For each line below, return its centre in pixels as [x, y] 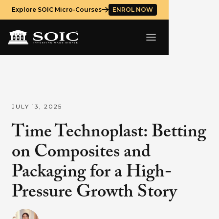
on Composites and [81, 153]
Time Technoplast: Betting [109, 132]
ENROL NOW [133, 10]
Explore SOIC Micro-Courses [57, 10]
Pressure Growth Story [94, 193]
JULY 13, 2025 [37, 106]
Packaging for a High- [92, 173]
